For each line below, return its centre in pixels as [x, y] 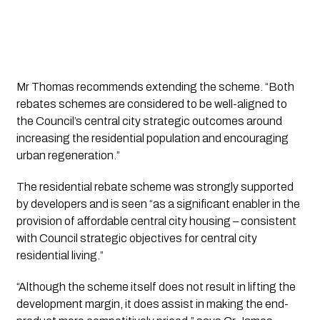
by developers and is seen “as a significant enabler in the [158, 204]
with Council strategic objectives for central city [136, 239]
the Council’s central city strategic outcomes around [149, 121]
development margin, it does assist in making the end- [152, 304]
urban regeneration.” [68, 156]
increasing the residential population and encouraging [152, 139]
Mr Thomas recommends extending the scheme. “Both [155, 87]
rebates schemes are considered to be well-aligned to [151, 104]
